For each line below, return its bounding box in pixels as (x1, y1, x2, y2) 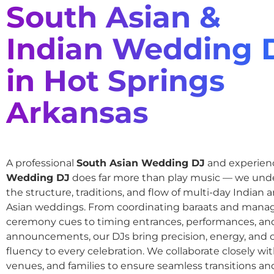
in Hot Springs (6, 63, 224, 99)
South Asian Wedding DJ (76, 157, 205, 169)
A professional (6, 157, 76, 169)
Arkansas (6, 95, 148, 131)
